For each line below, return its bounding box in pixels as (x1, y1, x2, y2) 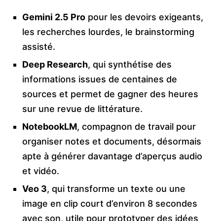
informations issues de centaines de (22, 74, 177, 85)
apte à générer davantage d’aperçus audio (22, 151, 202, 162)
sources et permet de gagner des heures (22, 89, 198, 100)
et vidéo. (22, 166, 59, 177)
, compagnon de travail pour (77, 121, 196, 132)
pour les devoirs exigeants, (85, 12, 203, 23)
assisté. (22, 41, 55, 52)
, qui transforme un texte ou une (47, 184, 185, 194)
